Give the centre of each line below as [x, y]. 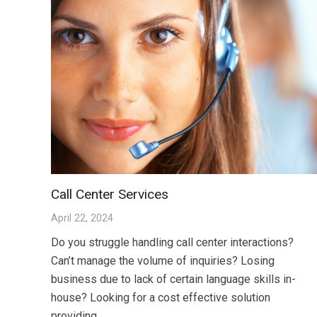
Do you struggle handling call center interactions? [172, 243]
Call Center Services [110, 195]
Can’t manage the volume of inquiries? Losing [163, 261]
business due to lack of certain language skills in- [173, 279]
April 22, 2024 [82, 219]
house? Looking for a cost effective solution [161, 298]
